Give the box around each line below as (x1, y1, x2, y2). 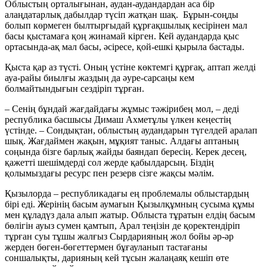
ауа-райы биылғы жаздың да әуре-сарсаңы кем (5, 72, 194, 83)
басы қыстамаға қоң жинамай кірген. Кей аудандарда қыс (5, 30, 239, 41)
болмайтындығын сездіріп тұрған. (5, 83, 144, 94)
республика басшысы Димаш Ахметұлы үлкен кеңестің (5, 114, 231, 125)
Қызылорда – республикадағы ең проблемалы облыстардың (5, 188, 249, 198)
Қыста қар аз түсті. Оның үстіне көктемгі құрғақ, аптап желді (5, 61, 256, 72)
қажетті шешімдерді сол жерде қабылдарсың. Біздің (5, 157, 214, 167)
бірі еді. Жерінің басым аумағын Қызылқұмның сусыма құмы (5, 198, 254, 209)
